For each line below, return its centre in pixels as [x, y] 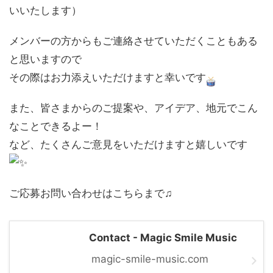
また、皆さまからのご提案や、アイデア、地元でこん [133, 108]
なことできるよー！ [56, 126]
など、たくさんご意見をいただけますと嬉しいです [128, 144]
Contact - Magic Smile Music [163, 237]
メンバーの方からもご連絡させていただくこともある [133, 41]
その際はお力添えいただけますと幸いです [108, 77]
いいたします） [45, 10]
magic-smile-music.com [150, 259]
